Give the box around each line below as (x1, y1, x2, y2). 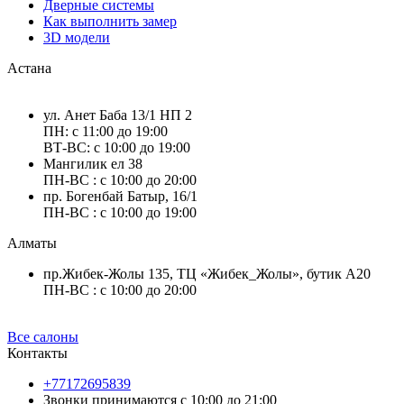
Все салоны (7, 328, 78, 344)
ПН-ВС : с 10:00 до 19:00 (43, 204, 197, 220)
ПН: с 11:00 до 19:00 (43, 123, 168, 139)
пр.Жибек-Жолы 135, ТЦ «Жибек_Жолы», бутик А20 (43, 265, 371, 281)
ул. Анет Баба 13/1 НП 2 (43, 106, 192, 123)
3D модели (43, 29, 110, 45)
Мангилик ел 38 (43, 155, 142, 171)
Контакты (7, 344, 68, 361)
